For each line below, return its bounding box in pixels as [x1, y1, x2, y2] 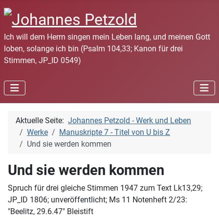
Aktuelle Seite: [16, 115, 68, 125]
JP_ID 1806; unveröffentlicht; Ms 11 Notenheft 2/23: [8, 195, 187, 204]
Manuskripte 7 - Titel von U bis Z [59, 127, 170, 137]
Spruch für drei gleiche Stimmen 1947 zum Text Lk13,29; [8, 183, 202, 193]
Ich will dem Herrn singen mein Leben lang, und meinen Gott [4, 32, 210, 42]
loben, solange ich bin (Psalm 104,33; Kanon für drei [4, 44, 183, 53]
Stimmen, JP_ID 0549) [4, 55, 81, 65]
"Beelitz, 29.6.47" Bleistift [8, 206, 93, 216]
